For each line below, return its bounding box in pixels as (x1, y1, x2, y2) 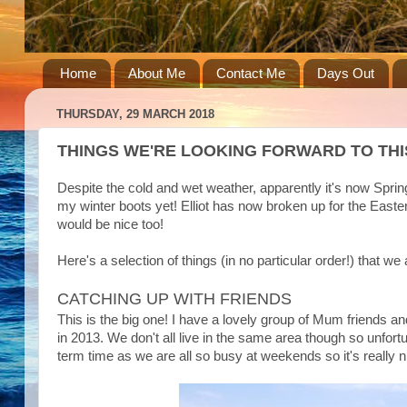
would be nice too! (57, 217, 164, 232)
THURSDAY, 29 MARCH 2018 (56, 107, 214, 122)
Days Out (317, 65, 374, 82)
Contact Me (216, 65, 286, 82)
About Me (127, 65, 185, 82)
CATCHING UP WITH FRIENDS (57, 290, 292, 308)
